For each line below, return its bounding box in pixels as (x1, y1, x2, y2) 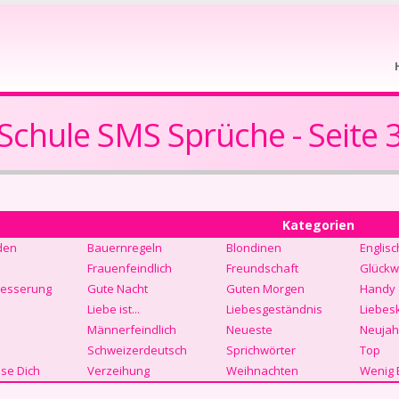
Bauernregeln (86, 240, 162, 256)
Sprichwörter (225, 342, 296, 358)
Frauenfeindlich (86, 260, 172, 276)
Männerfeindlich (86, 322, 176, 338)
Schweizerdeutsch (86, 342, 187, 358)
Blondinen (225, 240, 281, 256)
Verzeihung (86, 362, 150, 379)
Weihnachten (225, 362, 298, 379)
